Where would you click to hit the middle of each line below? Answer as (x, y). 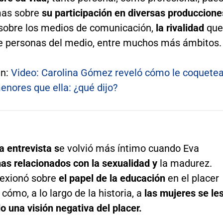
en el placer (193, 178)
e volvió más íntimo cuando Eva (129, 148)
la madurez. (184, 163)
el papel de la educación (113, 178)
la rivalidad (181, 28)
